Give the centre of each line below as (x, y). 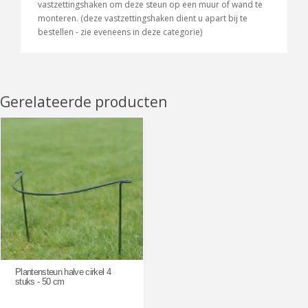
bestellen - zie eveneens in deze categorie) (121, 32)
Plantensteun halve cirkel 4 (63, 272)
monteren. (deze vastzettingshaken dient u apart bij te (143, 19)
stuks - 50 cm (40, 282)
